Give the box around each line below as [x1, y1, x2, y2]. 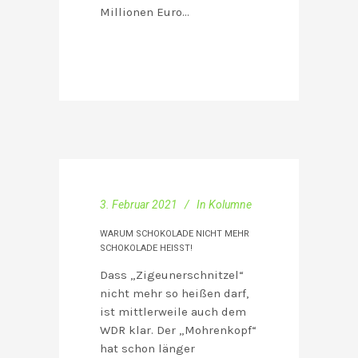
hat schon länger [100, 341, 195, 356]
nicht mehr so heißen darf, [100, 286, 249, 301]
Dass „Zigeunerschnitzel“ [100, 268, 244, 283]
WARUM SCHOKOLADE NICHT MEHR [100, 229, 249, 240]
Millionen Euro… [100, 5, 189, 20]
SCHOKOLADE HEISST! [100, 243, 193, 254]
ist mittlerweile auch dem [100, 304, 246, 320]
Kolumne [209, 198, 252, 212]
